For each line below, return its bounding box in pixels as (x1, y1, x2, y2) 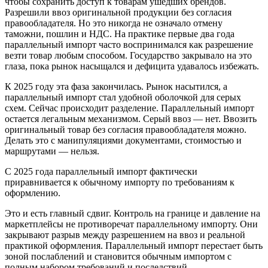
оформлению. (5, 188, 60, 199)
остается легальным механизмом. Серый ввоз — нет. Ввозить (5, 114, 257, 124)
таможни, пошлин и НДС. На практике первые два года (5, 29, 234, 39)
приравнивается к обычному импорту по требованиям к (5, 177, 234, 188)
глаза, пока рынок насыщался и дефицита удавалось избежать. (5, 61, 259, 72)
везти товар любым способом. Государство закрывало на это (5, 50, 252, 61)
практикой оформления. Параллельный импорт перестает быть (5, 240, 263, 251)
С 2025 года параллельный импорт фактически (5, 166, 197, 177)
